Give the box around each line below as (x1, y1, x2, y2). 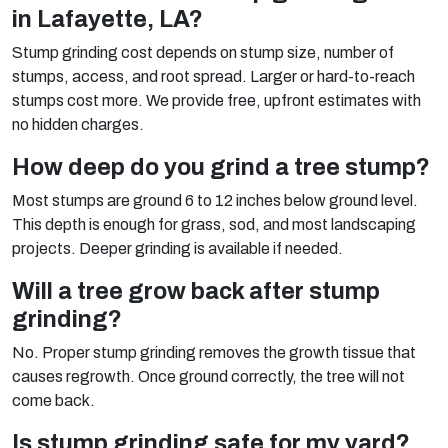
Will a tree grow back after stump (12, 277, 380, 304)
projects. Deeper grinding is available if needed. (12, 239, 343, 257)
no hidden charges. (12, 115, 144, 133)
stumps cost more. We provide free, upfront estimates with (12, 91, 421, 109)
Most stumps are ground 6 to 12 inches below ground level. (12, 191, 418, 209)
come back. (12, 391, 95, 409)
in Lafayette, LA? (12, 5, 203, 32)
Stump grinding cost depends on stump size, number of (12, 43, 394, 61)
